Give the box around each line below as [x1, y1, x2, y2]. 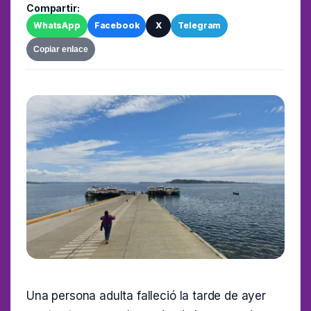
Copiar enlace [33, 44, 88, 54]
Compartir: [26, 2, 80, 14]
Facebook [94, 20, 140, 31]
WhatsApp [33, 20, 81, 31]
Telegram [178, 20, 221, 31]
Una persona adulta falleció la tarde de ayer [26, 289, 266, 303]
